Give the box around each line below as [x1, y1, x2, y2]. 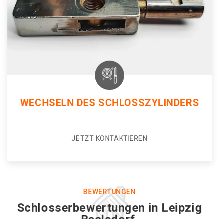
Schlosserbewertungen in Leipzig [17, 201, 202, 215]
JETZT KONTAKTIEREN [71, 134, 148, 142]
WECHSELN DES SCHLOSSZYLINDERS [20, 97, 199, 109]
